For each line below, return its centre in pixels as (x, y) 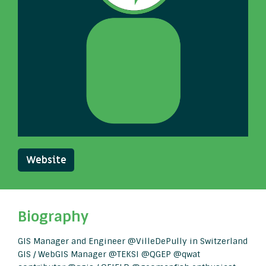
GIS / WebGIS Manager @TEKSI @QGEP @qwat (109, 254)
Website (46, 160)
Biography (53, 216)
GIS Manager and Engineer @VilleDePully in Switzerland (133, 241)
